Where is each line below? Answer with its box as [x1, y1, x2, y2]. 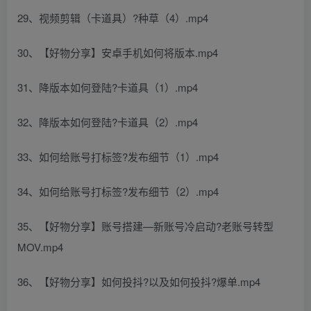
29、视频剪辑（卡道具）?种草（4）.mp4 [17, 10, 208, 26]
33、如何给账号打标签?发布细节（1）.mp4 [17, 149, 219, 165]
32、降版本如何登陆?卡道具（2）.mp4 [17, 115, 198, 130]
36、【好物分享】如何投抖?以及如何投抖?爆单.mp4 [17, 274, 260, 289]
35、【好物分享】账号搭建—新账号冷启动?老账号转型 [17, 219, 274, 234]
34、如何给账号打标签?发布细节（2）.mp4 [17, 184, 219, 199]
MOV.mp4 [17, 239, 63, 255]
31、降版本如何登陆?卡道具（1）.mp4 [17, 80, 198, 95]
